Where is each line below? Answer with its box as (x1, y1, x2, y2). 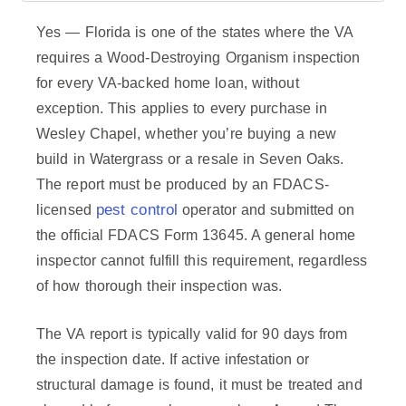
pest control (95, 201, 179, 219)
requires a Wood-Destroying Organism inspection (36, 50, 361, 66)
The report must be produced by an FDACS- (36, 177, 329, 193)
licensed (36, 202, 96, 218)
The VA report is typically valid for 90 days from (36, 326, 348, 343)
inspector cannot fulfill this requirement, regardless (36, 253, 368, 269)
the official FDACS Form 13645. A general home (36, 227, 356, 244)
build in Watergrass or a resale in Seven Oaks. (36, 151, 344, 168)
